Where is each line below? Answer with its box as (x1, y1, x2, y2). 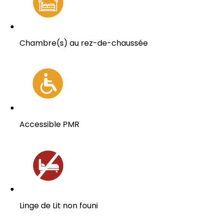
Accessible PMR (19, 118, 79, 130)
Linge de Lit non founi (19, 200, 98, 211)
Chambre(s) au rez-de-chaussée (19, 37, 148, 49)
